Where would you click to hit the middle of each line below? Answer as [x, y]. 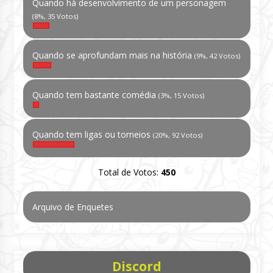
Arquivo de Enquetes [73, 207]
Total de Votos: [129, 172]
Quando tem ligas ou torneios [92, 135]
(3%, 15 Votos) [181, 96]
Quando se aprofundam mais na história [113, 55]
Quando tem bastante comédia [95, 95]
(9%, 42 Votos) [217, 56]
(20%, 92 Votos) [177, 135]
